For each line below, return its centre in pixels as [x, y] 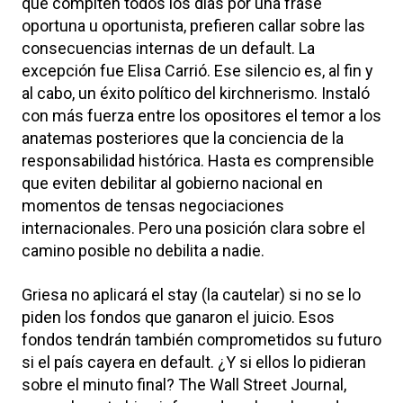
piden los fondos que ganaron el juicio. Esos [178, 317]
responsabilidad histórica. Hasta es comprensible [198, 160]
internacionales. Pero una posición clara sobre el [193, 228]
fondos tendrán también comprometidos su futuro [201, 339]
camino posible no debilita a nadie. [143, 250]
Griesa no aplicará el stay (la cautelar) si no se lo [191, 294]
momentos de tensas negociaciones [153, 205]
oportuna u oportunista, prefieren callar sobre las [193, 25]
